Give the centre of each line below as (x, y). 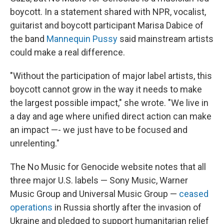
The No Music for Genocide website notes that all (108, 167)
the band (28, 39)
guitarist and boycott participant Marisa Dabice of (107, 25)
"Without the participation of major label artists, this (111, 76)
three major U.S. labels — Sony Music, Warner (99, 180)
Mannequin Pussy (82, 39)
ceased (194, 194)
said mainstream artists (165, 39)
